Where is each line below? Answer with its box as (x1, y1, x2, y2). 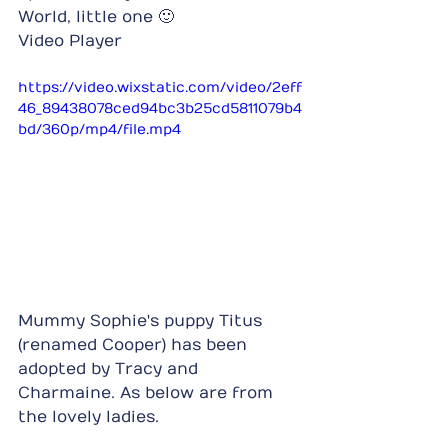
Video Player (18, 31, 122, 50)
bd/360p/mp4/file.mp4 (18, 120, 181, 138)
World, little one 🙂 (18, 7, 174, 26)
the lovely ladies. (18, 407, 159, 426)
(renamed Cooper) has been (18, 335, 252, 354)
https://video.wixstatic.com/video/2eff (18, 78, 302, 96)
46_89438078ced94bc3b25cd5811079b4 (18, 99, 302, 117)
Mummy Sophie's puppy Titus (18, 311, 267, 330)
